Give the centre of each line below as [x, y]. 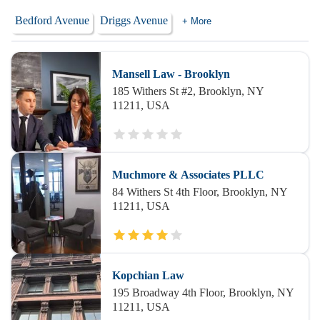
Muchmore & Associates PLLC [188, 175]
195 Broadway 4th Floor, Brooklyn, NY [203, 292]
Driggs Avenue [134, 20]
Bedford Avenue [52, 20]
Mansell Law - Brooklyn [171, 74]
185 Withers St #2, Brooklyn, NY [188, 91]
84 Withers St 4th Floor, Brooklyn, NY [200, 192]
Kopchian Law [148, 275]
